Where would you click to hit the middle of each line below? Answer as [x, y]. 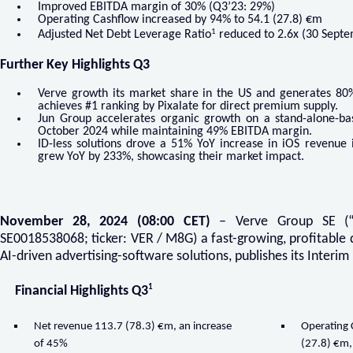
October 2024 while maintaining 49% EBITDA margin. [175, 132]
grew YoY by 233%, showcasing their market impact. [171, 157]
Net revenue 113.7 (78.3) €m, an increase [133, 327]
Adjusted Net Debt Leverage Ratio [124, 34]
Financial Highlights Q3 [82, 292]
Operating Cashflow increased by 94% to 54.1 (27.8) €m [180, 19]
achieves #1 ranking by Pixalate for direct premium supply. [188, 107]
